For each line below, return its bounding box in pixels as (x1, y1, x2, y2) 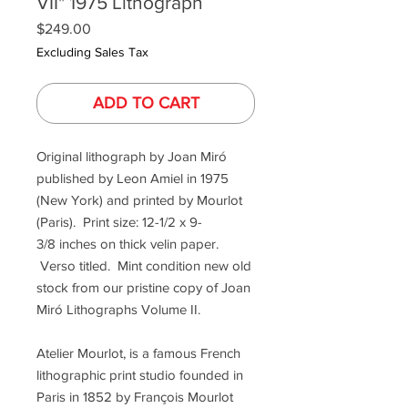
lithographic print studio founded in (36, 367, 243, 382)
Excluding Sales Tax (36, 45, 148, 59)
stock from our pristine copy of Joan (36, 280, 250, 295)
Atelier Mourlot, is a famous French (36, 345, 240, 361)
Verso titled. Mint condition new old (36, 258, 251, 273)
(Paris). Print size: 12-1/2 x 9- (36, 214, 202, 229)
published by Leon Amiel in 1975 (36, 170, 229, 186)
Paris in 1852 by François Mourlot (36, 389, 233, 404)
